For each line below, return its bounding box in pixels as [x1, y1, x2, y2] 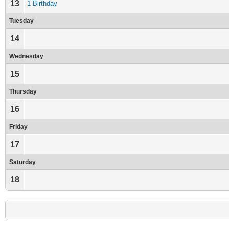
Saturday [9, 158, 36, 166]
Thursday [9, 88, 37, 95]
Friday [9, 123, 28, 130]
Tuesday [9, 17, 34, 25]
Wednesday [9, 53, 43, 60]
